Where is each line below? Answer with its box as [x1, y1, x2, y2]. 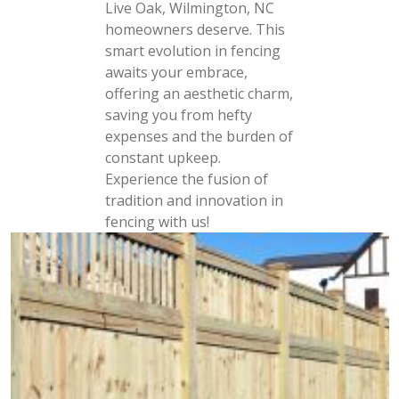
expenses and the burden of [104, 126, 293, 146]
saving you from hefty [104, 105, 252, 125]
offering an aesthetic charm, [104, 84, 293, 103]
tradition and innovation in [104, 191, 283, 210]
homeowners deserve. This [104, 20, 285, 39]
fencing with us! [104, 212, 209, 232]
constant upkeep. [104, 148, 221, 167]
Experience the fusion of [104, 169, 268, 189]
